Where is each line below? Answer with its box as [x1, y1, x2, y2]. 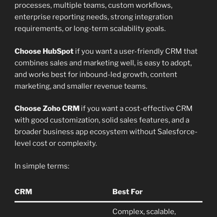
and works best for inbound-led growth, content [15, 70, 177, 79]
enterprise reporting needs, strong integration [15, 13, 173, 22]
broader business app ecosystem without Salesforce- [15, 127, 198, 137]
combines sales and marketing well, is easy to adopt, [15, 58, 192, 67]
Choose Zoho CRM [15, 104, 79, 113]
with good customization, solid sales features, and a [15, 116, 189, 125]
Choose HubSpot [15, 46, 74, 56]
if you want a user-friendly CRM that [74, 46, 198, 56]
